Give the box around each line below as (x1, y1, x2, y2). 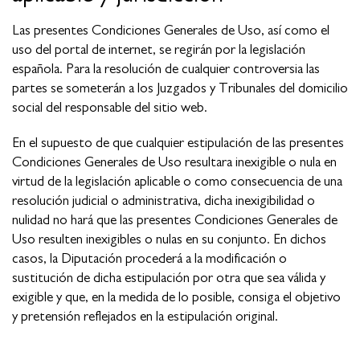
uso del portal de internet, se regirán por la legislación (12, 42, 305, 56)
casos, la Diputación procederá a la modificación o (12, 251, 287, 265)
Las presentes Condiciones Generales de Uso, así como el (12, 22, 329, 37)
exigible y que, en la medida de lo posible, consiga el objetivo (12, 289, 341, 304)
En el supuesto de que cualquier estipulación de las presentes (12, 135, 344, 149)
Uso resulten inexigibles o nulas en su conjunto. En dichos (12, 231, 326, 246)
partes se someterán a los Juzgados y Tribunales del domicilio (12, 80, 348, 95)
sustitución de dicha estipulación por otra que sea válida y (12, 270, 325, 284)
